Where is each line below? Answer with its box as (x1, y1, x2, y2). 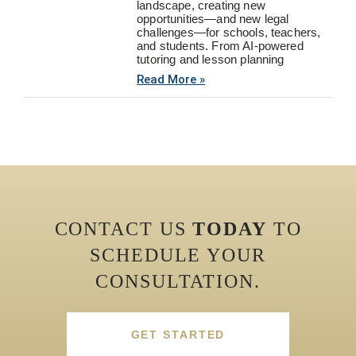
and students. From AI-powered (137, 38, 304, 52)
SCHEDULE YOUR (90, 244, 266, 265)
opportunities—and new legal (137, 11, 289, 25)
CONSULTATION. (95, 270, 261, 292)
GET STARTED (130, 327, 226, 341)
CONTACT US (54, 218, 193, 239)
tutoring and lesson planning (137, 52, 284, 66)
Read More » (137, 72, 206, 87)
